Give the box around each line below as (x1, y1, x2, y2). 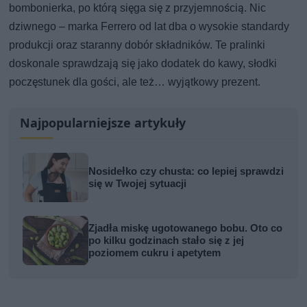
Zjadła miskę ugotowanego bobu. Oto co (88, 221, 283, 234)
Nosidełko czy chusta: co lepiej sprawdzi (88, 164, 284, 177)
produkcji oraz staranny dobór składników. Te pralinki (9, 38, 266, 51)
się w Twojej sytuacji (88, 177, 187, 190)
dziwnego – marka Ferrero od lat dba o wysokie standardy (9, 19, 290, 33)
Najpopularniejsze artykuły (20, 114, 186, 131)
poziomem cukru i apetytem (88, 246, 221, 259)
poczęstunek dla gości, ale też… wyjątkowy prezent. (9, 75, 261, 88)
